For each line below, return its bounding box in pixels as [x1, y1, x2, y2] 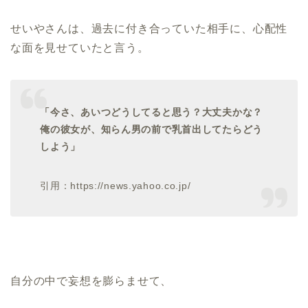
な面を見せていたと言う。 [10, 42, 149, 54]
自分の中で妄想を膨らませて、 [10, 274, 173, 287]
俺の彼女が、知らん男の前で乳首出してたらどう [40, 123, 263, 135]
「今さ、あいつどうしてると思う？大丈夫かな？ [40, 106, 263, 118]
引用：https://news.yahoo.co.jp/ [40, 179, 191, 191]
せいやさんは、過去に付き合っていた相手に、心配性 [10, 23, 288, 35]
